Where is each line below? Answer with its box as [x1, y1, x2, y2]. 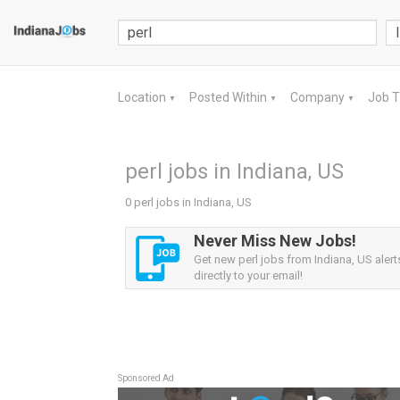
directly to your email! [194, 269, 303, 282]
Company [290, 90, 347, 104]
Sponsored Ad [118, 373, 174, 383]
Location [118, 90, 169, 104]
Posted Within [189, 90, 270, 104]
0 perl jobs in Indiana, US [125, 196, 252, 209]
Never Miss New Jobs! [194, 231, 356, 250]
